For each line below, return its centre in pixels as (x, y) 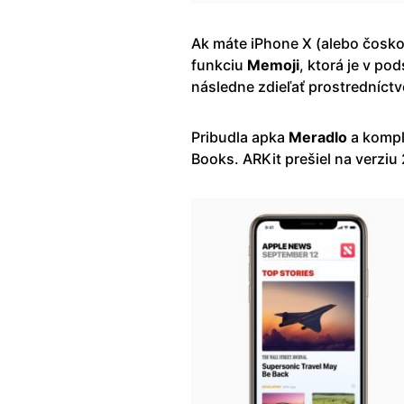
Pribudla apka (240, 137)
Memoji (273, 64)
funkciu (219, 64)
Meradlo (318, 137)
